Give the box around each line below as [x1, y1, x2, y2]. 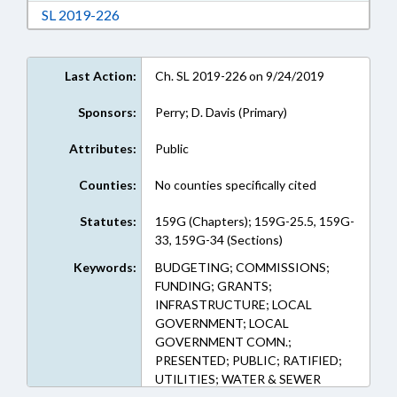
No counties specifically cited [154, 177, 316, 192]
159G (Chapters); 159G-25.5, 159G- [154, 214, 354, 229]
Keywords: [73, 260, 136, 275]
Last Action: [64, 68, 136, 83]
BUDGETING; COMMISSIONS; [154, 260, 330, 275]
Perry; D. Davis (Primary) [154, 105, 287, 120]
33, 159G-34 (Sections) [154, 232, 283, 247]
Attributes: [68, 141, 136, 156]
